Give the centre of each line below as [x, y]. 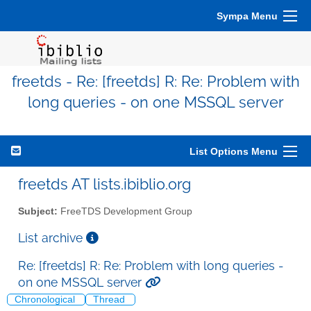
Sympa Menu [247, 16]
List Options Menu [234, 151]
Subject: [38, 211]
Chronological [46, 300]
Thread [110, 300]
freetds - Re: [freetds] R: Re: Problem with [155, 82]
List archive [52, 237]
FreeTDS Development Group [125, 211]
